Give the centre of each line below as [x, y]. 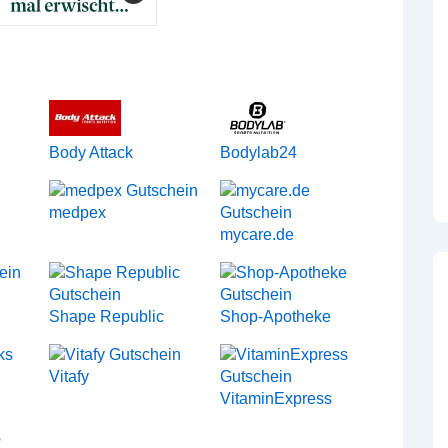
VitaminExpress [276, 398]
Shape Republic [107, 316]
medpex [78, 212]
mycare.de [257, 234]
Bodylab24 [259, 152]
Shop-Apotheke [276, 316]
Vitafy [69, 376]
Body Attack [91, 152]
